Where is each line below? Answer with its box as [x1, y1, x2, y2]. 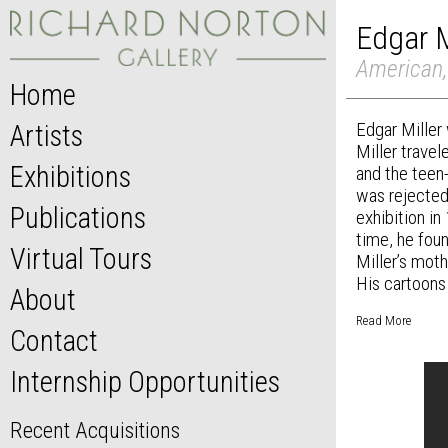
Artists [10, 119, 83, 154]
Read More [356, 313, 411, 329]
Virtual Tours [10, 242, 152, 277]
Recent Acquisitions [10, 417, 180, 444]
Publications [10, 201, 146, 236]
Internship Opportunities [10, 365, 280, 400]
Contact [10, 324, 98, 359]
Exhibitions [10, 160, 131, 195]
